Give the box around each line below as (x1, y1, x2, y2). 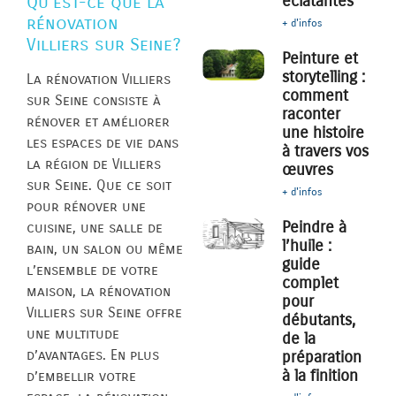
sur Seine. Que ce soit (27, 177, 171, 194)
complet (282, 273, 339, 293)
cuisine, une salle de (27, 219, 163, 237)
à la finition (282, 366, 359, 386)
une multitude (27, 325, 119, 343)
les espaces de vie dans (27, 134, 179, 152)
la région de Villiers (27, 156, 161, 173)
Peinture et (282, 49, 359, 69)
